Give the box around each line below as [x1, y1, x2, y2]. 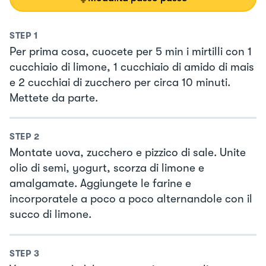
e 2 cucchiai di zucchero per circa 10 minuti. [9, 75, 230, 89]
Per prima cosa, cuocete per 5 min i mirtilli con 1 [9, 45, 252, 58]
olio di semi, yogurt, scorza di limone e [9, 161, 204, 175]
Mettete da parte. [9, 91, 98, 104]
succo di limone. [9, 208, 91, 221]
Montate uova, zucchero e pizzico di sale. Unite [9, 146, 246, 160]
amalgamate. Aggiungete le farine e [9, 177, 191, 191]
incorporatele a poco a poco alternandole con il [9, 192, 252, 206]
